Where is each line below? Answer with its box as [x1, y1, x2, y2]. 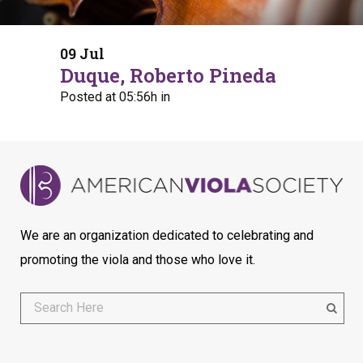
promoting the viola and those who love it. [20, 252, 255, 267]
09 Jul [60, 44, 105, 64]
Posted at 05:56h [60, 89, 157, 105]
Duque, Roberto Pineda [60, 62, 276, 89]
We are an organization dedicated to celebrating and [20, 228, 314, 243]
